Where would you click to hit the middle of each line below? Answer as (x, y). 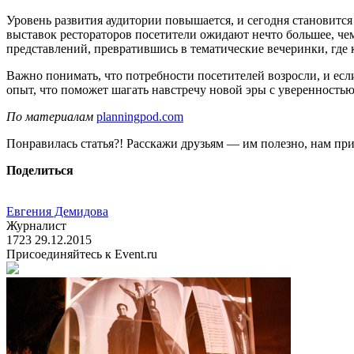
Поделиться (40, 170)
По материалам (51, 116)
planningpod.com (140, 116)
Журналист (36, 225)
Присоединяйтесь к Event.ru (82, 254)
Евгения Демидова (57, 211)
